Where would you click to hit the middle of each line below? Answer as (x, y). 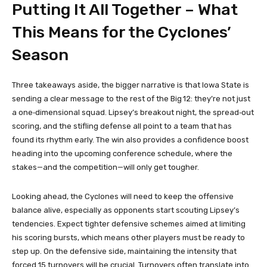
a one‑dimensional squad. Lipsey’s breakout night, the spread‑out (133, 112)
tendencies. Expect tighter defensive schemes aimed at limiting (129, 224)
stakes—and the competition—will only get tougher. (105, 167)
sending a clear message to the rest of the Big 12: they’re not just (131, 99)
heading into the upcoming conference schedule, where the (122, 153)
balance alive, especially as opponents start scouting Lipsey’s (126, 210)
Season (40, 55)
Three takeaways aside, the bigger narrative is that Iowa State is (131, 85)
